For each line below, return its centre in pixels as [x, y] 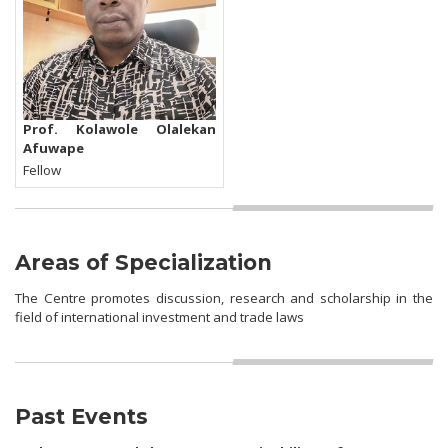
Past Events [81, 416]
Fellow [42, 170]
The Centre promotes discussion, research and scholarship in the [224, 298]
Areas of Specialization [143, 263]
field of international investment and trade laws [159, 317]
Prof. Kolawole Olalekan [119, 128]
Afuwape [54, 147]
